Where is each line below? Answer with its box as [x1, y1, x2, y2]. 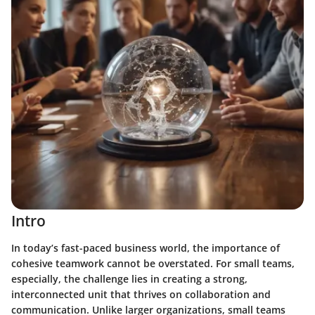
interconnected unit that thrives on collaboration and [11, 287, 271, 301]
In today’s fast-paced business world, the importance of [11, 240, 280, 255]
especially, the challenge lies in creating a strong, [11, 271, 247, 285]
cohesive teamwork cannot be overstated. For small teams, [11, 256, 295, 270]
